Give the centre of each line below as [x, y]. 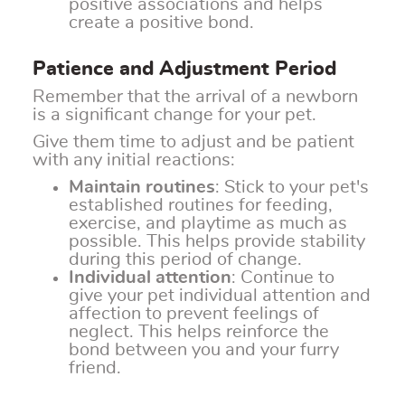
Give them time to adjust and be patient [193, 142]
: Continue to [283, 278]
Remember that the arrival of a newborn [195, 97]
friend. [95, 368]
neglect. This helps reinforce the [199, 332]
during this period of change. [185, 260]
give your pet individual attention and [220, 296]
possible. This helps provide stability [217, 242]
